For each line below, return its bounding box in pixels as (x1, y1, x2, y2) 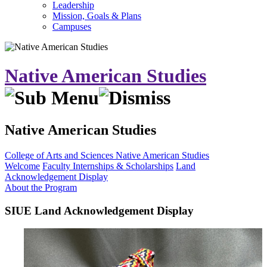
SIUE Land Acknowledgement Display (5, 204, 194, 217)
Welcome (5, 160, 40, 171)
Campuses (52, 21, 91, 32)
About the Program (5, 182, 77, 193)
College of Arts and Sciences (5, 150, 116, 160)
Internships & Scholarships (73, 160, 173, 171)
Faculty (42, 160, 73, 171)
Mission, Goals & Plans (52, 11, 141, 21)
